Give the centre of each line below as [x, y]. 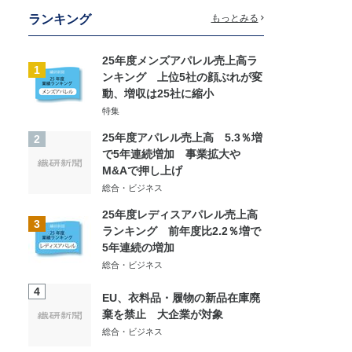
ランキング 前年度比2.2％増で [181, 231]
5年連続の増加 [138, 247]
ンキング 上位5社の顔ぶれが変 [182, 77]
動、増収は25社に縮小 [158, 93]
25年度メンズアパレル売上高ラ [180, 60]
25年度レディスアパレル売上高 [180, 214]
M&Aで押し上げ [142, 170]
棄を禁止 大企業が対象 [163, 314]
